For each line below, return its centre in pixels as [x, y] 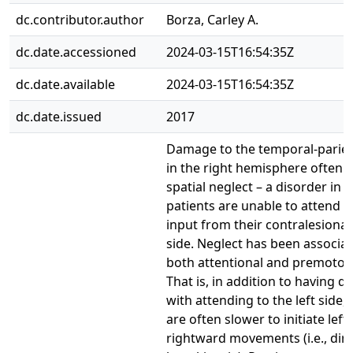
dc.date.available [65, 84]
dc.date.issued [59, 117]
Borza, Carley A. [212, 20]
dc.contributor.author [80, 20]
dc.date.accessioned [76, 52]
